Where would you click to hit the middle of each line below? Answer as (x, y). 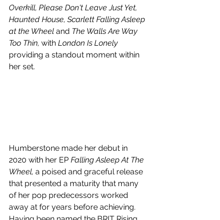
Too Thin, (25, 43)
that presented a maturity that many (75, 183)
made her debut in (95, 148)
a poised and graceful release (90, 172)
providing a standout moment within (75, 55)
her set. (22, 67)
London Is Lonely (87, 43)
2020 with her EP (40, 160)
